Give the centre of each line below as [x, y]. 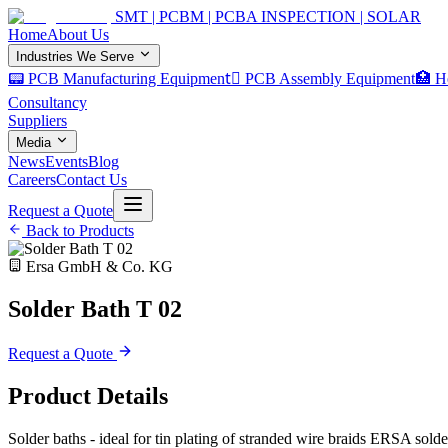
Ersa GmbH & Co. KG [99, 266]
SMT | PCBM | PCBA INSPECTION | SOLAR [268, 16]
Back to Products [78, 230]
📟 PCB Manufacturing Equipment [124, 78]
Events [66, 161]
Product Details [88, 395]
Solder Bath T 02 [95, 308]
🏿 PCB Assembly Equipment [328, 78]
